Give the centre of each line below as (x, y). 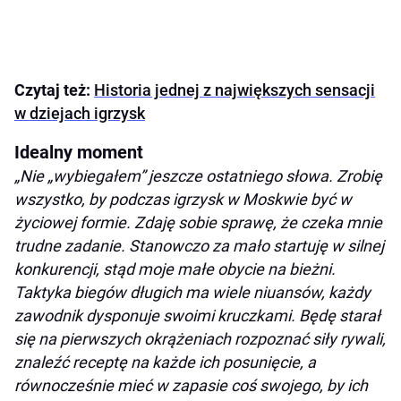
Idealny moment (79, 153)
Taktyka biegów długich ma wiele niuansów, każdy (192, 293)
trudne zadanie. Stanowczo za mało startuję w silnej (199, 246)
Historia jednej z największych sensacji (235, 90)
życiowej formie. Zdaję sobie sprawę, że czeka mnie (198, 223)
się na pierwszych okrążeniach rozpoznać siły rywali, (200, 339)
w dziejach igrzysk (80, 114)
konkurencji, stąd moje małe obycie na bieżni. (175, 269)
